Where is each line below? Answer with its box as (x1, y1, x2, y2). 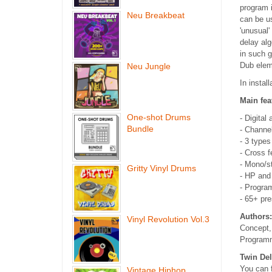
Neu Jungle (127, 61, 171, 71)
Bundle (127, 124, 154, 134)
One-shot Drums (127, 112, 191, 122)
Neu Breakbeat (127, 10, 185, 20)
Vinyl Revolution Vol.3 (127, 214, 209, 224)
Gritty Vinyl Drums (127, 163, 196, 173)
